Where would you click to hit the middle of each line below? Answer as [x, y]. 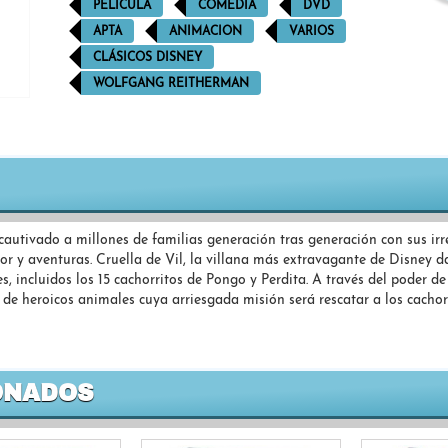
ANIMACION [205, 32]
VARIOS [311, 32]
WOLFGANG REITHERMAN [170, 84]
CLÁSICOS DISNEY [147, 58]
